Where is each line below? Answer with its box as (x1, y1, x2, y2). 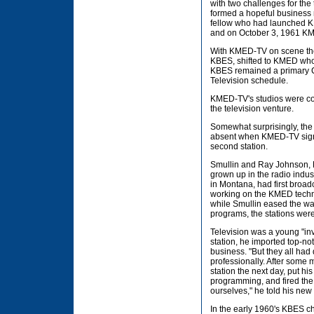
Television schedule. (210, 76, 288, 86)
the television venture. (210, 104, 294, 114)
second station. (210, 142, 268, 151)
